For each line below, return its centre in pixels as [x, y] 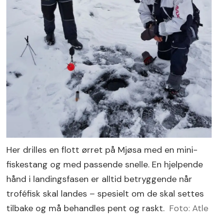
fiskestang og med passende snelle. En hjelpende [105, 164]
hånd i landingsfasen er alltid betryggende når [100, 179]
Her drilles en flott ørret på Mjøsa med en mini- [102, 150]
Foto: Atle [189, 208]
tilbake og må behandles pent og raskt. [86, 208]
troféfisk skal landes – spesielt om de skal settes [105, 193]
